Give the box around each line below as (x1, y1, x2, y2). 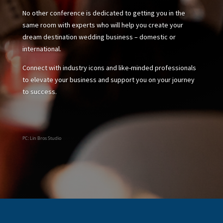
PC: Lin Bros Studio (22, 135, 61, 141)
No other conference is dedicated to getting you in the (22, 8, 185, 17)
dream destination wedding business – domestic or (22, 32, 176, 41)
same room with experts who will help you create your (22, 20, 183, 29)
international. (22, 44, 61, 53)
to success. (22, 87, 57, 96)
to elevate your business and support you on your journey (22, 75, 195, 84)
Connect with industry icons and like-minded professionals (22, 63, 196, 72)
